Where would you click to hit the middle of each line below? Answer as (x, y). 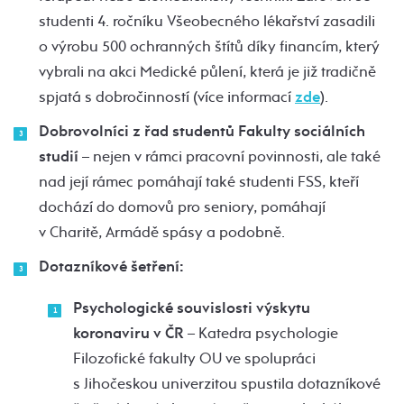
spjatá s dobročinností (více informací (167, 96)
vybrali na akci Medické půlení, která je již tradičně (207, 71)
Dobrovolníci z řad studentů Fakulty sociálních (202, 131)
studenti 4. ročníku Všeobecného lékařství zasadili (207, 21)
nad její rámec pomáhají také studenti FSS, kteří (199, 181)
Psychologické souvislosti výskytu (192, 308)
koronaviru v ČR (129, 333)
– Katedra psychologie (261, 333)
